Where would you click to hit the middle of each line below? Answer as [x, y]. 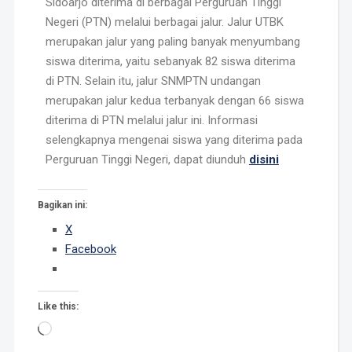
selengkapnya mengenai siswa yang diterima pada [174, 139]
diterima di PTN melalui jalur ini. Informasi [151, 120]
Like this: [58, 306]
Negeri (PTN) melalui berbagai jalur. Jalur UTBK [164, 22]
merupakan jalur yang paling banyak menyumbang [172, 41]
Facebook [90, 249]
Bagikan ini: [62, 205]
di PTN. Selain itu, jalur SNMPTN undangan [153, 81]
